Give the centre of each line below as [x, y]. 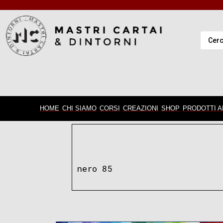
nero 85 [95, 168]
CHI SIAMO [79, 108]
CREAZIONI [141, 108]
